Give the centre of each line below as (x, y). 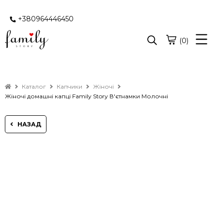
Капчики (70, 86)
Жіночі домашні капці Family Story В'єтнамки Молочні (86, 96)
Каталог (34, 86)
